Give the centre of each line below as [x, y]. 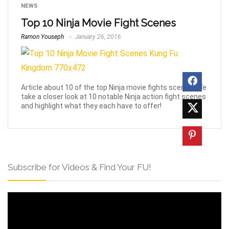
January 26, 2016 [97, 37]
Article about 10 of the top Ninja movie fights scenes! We [114, 87]
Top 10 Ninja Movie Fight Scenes [98, 23]
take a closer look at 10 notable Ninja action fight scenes [113, 96]
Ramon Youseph [42, 37]
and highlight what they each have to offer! [91, 106]
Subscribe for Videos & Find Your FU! [79, 167]
